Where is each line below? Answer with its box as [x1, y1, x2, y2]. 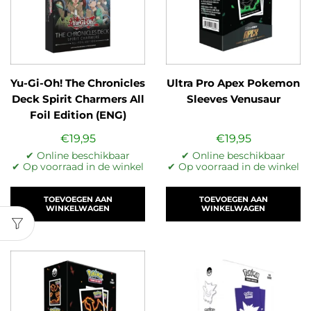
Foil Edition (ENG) [29, 109, 126, 122]
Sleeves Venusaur [186, 93, 280, 106]
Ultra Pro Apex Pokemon [167, 77, 300, 90]
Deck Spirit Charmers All [11, 93, 144, 106]
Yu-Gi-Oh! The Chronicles [10, 77, 145, 90]
